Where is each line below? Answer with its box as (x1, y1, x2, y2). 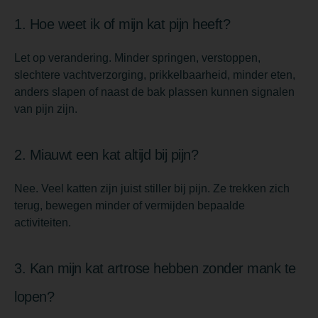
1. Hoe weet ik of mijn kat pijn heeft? (14, 16, 230, 32)
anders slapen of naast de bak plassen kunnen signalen (14, 85, 295, 98)
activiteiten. (14, 216, 71, 229)
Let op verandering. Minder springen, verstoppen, (14, 51, 261, 64)
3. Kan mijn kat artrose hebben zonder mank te (14, 260, 296, 276)
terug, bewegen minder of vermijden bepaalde (14, 199, 245, 212)
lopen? (14, 288, 54, 305)
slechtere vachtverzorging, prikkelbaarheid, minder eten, (14, 68, 295, 81)
